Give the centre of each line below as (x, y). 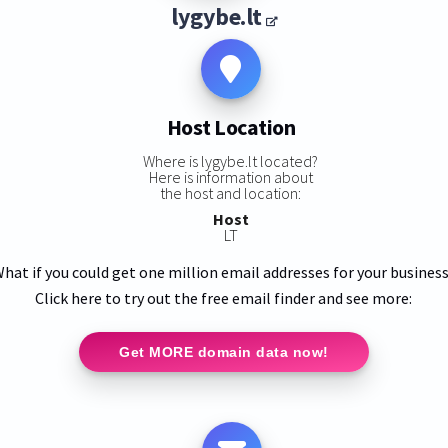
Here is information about (230, 176)
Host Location (231, 127)
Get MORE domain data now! (224, 351)
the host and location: (231, 192)
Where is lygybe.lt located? (231, 160)
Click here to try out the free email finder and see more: (224, 297)
